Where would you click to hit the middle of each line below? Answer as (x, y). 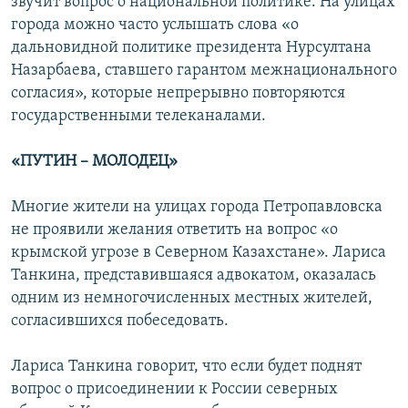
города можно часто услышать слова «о (155, 25)
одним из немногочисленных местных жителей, (192, 299)
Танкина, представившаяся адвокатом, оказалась (194, 276)
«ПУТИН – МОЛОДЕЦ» (94, 162)
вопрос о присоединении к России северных (174, 390)
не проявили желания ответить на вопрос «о (174, 230)
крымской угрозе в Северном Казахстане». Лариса (199, 253)
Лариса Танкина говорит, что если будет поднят (186, 367)
